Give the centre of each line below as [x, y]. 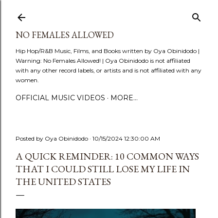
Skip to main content [109, 12]
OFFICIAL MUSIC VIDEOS [60, 98]
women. [27, 80]
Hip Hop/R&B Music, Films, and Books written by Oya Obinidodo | [108, 51]
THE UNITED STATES [63, 182]
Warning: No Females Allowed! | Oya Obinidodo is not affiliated [103, 61]
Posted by [30, 138]
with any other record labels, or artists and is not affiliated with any [109, 70]
